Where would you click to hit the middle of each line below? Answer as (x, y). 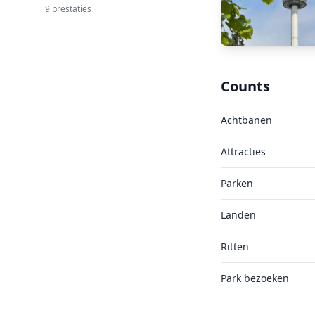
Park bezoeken (255, 278)
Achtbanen (246, 120)
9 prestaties (68, 9)
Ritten (234, 246)
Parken (237, 183)
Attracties (243, 152)
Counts (245, 86)
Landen (238, 215)
